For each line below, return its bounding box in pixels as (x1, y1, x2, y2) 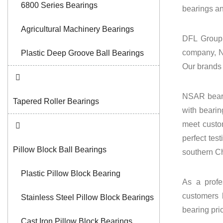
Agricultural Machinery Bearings (21, 25, 134, 34)
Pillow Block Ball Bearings (13, 145, 107, 154)
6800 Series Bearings (21, 1, 98, 10)
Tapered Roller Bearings (13, 97, 99, 106)
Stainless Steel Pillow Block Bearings (21, 193, 154, 202)
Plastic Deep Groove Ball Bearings (21, 49, 144, 58)
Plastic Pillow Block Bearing (21, 169, 120, 178)
